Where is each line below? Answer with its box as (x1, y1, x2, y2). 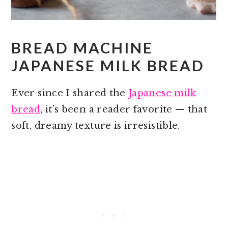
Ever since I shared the (11, 88, 129, 99)
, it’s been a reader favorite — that (40, 104, 208, 116)
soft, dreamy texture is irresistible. (11, 120, 183, 132)
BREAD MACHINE (11, 39, 154, 57)
